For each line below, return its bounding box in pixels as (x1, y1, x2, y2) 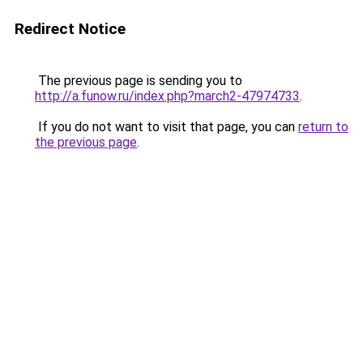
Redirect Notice (15, 19, 126, 38)
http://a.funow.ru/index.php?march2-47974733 (35, 88, 300, 104)
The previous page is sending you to (35, 73, 242, 88)
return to (298, 119, 348, 135)
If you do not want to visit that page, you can (35, 119, 298, 135)
